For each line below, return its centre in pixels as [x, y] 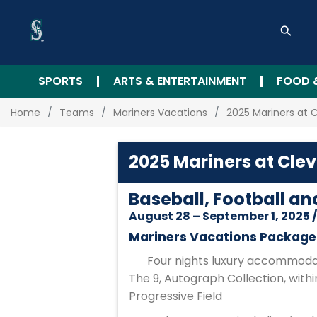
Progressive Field [175, 296]
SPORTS [60, 81]
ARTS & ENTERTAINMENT [179, 81]
